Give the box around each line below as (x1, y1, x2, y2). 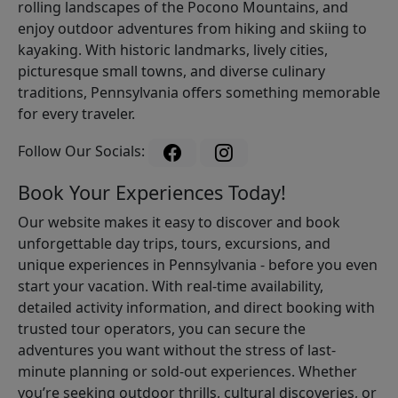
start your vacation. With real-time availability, (18, 276, 323, 296)
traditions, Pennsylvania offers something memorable (18, 83, 380, 102)
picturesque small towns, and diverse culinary (18, 61, 325, 81)
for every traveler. (18, 104, 135, 123)
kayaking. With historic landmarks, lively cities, (18, 40, 328, 60)
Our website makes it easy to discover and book (18, 212, 340, 232)
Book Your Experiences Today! (18, 179, 286, 205)
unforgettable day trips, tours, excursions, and (18, 234, 330, 253)
